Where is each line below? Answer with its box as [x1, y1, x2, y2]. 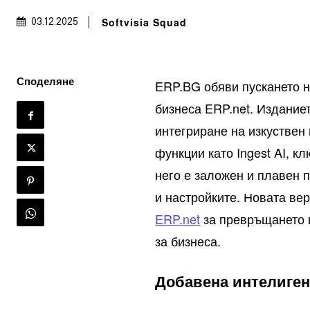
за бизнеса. [155, 232, 221, 250]
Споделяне [17, 73, 74, 89]
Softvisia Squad [102, 15, 187, 30]
